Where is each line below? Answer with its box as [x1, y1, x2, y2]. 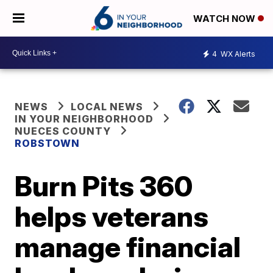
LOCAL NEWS [71, 101, 144, 113]
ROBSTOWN [15, 137, 80, 149]
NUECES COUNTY [15, 125, 112, 137]
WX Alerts [219, 49, 255, 58]
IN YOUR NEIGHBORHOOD [15, 113, 154, 125]
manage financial [15, 230, 241, 264]
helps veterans [15, 199, 209, 233]
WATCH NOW [193, 13, 258, 25]
